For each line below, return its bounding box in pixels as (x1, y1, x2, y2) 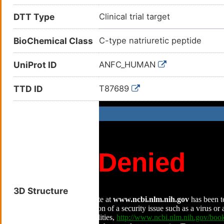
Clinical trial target (99, 11, 170, 22)
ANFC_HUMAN (99, 59, 158, 70)
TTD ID (13, 83, 43, 94)
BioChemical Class (13, 35, 93, 46)
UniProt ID (13, 59, 57, 70)
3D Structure (13, 185, 68, 196)
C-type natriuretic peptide (99, 35, 201, 46)
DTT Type (13, 11, 54, 22)
